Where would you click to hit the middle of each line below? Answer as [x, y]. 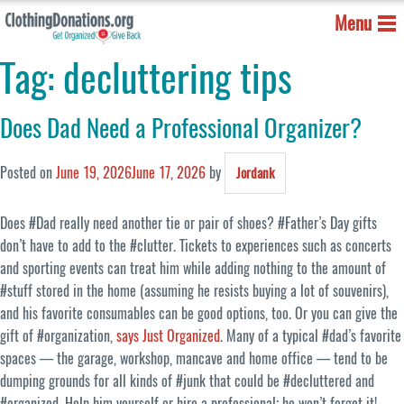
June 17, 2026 [169, 173]
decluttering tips [178, 78]
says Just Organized [168, 336]
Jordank [255, 174]
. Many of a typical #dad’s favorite [311, 336]
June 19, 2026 [94, 173]
